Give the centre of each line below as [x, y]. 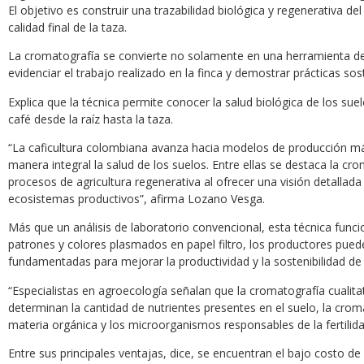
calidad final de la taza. [67, 27]
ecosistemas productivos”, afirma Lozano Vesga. [136, 199]
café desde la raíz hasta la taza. [91, 119]
